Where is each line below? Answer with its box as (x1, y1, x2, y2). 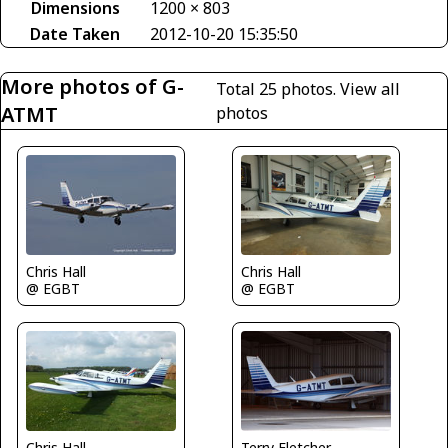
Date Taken (30, 22, 120, 45)
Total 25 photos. (216, 77, 340, 100)
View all (340, 77, 400, 100)
